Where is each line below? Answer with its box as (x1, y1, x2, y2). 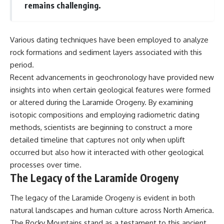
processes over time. (10, 160, 81, 170)
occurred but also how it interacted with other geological (10, 147, 203, 157)
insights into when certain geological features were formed (10, 85, 210, 95)
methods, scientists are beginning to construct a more (10, 122, 192, 132)
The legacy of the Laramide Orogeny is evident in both (10, 192, 195, 202)
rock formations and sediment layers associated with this (10, 47, 202, 57)
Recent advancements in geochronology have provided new (10, 72, 214, 82)
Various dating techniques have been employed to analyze (10, 35, 208, 45)
